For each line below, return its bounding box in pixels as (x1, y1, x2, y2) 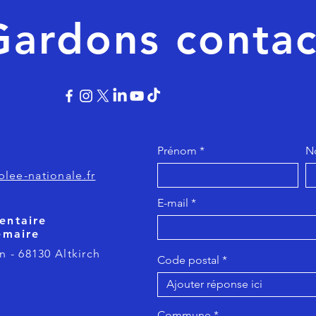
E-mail (157, 195, 188, 209)
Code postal (157, 253, 219, 267)
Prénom (157, 143, 197, 157)
